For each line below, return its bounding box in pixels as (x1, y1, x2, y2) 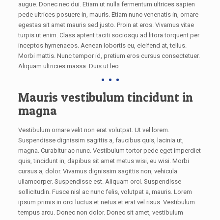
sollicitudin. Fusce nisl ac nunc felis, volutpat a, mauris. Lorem (18, 188, 192, 195)
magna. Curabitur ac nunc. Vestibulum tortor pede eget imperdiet (18, 146, 201, 154)
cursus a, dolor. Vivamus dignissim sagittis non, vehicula (18, 167, 177, 175)
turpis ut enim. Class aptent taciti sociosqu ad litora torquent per (18, 31, 199, 39)
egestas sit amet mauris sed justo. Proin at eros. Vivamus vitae (18, 21, 194, 28)
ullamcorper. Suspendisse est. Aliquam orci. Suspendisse (18, 177, 181, 185)
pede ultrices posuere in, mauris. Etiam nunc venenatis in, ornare (18, 10, 198, 18)
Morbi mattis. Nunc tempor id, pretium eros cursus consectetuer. (18, 52, 200, 59)
